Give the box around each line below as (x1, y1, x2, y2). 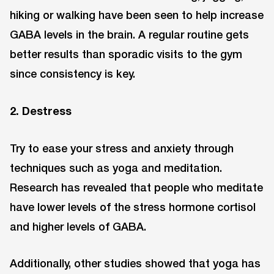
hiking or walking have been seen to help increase (10, 7, 264, 21)
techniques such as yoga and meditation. (10, 160, 222, 174)
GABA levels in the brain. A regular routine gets (10, 27, 249, 41)
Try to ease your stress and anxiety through (10, 141, 234, 155)
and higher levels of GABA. (10, 219, 146, 233)
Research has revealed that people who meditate (10, 180, 263, 194)
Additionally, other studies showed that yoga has (10, 256, 261, 270)
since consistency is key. (10, 66, 135, 80)
